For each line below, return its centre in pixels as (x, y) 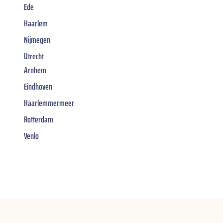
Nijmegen (37, 40)
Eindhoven (38, 86)
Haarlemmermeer (49, 103)
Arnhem (35, 70)
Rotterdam (39, 119)
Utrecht (34, 56)
